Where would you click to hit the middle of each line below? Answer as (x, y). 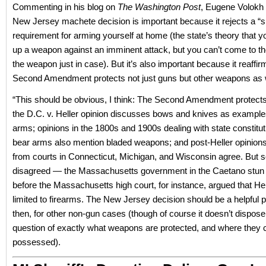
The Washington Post (159, 7)
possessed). (37, 242)
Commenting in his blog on (65, 7)
